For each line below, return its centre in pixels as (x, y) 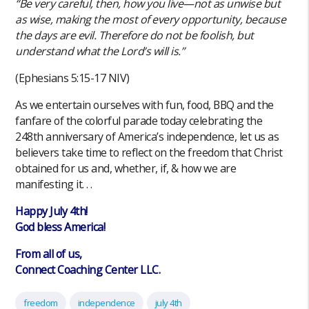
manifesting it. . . (55, 185)
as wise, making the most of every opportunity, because (151, 20)
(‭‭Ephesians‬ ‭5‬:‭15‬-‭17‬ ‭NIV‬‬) (72, 78)
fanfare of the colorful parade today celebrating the (139, 121)
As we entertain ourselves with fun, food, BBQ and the (144, 105)
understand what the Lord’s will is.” (100, 51)
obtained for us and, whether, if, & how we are (126, 169)
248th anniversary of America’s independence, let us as (147, 137)
